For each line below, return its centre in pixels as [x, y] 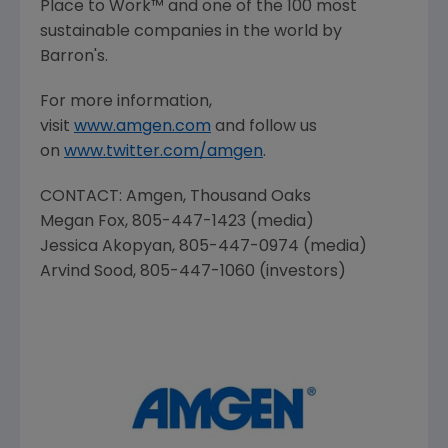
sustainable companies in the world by [191, 32]
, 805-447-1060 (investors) [241, 272]
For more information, [126, 102]
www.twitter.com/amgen [163, 152]
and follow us [264, 127]
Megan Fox [82, 222]
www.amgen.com [142, 127]
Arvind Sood [86, 272]
